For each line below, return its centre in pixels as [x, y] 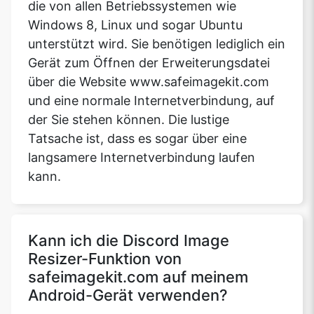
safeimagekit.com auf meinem [138, 277]
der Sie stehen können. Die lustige [129, 120]
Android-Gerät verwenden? [128, 295]
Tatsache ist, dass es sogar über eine [137, 139]
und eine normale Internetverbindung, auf [151, 101]
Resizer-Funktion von [105, 259]
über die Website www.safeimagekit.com [149, 82]
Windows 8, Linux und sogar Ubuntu [135, 25]
